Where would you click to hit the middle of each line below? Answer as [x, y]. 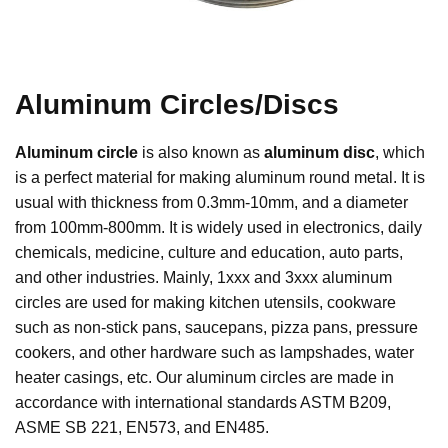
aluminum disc [319, 153]
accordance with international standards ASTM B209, [203, 403]
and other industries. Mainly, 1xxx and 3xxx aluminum [203, 278]
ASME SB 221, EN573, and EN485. [142, 428]
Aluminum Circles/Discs [177, 105]
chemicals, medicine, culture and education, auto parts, [209, 253]
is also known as [201, 153]
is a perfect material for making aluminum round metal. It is [220, 178]
